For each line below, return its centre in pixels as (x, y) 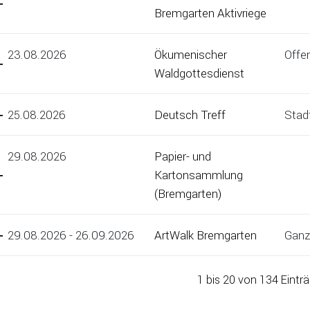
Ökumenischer (191, 55)
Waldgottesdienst (199, 73)
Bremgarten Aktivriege (210, 13)
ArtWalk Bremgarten (206, 235)
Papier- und (183, 156)
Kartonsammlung (199, 175)
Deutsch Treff (190, 115)
